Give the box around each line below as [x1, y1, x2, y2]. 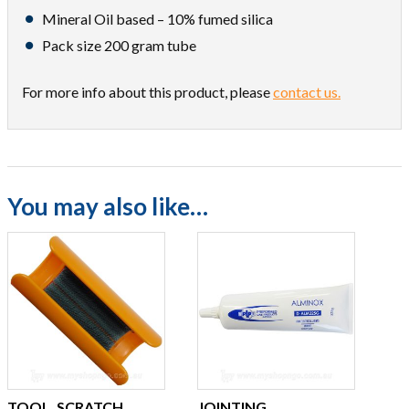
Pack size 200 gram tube [42, 37, 196, 54]
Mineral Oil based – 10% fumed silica [42, 10, 273, 27]
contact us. [273, 83, 341, 100]
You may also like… [7, 192, 208, 221]
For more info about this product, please [22, 83, 273, 100]
